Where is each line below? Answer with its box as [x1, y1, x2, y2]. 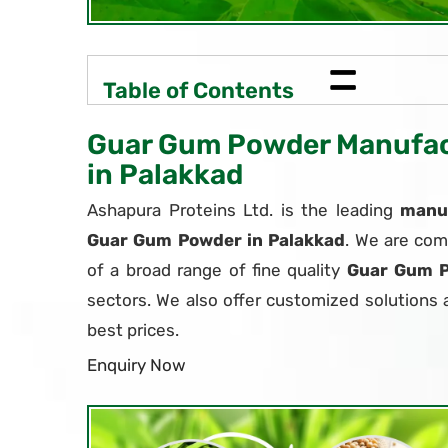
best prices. [87, 319, 179, 340]
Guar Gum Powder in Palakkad [87, 229, 346, 250]
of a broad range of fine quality [87, 259, 347, 280]
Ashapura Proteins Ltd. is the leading [87, 199, 400, 220]
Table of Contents [103, 76, 294, 104]
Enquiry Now [87, 354, 186, 375]
